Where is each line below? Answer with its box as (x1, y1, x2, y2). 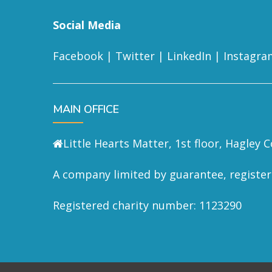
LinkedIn (167, 49, 211, 63)
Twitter (115, 49, 155, 63)
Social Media (53, 18, 121, 32)
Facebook (53, 49, 103, 63)
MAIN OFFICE (53, 102, 119, 117)
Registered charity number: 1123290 (53, 198, 242, 212)
